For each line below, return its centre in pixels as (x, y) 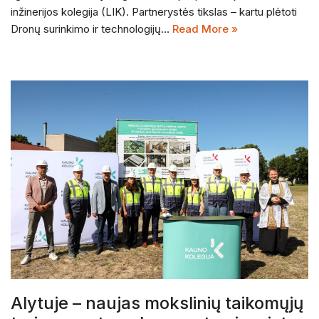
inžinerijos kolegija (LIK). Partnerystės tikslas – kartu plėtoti (154, 12)
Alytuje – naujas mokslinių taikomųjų (157, 303)
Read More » (205, 29)
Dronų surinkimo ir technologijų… (91, 29)
